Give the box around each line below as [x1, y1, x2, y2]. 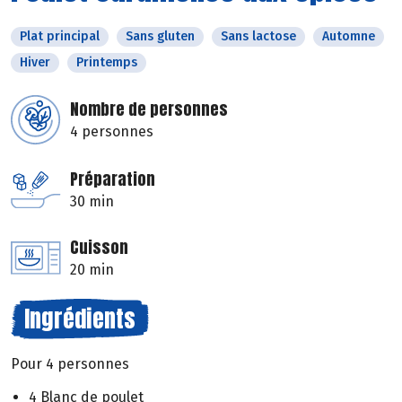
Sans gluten [126, 29, 195, 45]
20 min [70, 261, 114, 279]
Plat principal [20, 29, 100, 45]
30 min [70, 193, 114, 211]
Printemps [76, 55, 137, 71]
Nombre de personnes [70, 97, 228, 122]
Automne [322, 29, 375, 45]
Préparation [70, 167, 155, 192]
